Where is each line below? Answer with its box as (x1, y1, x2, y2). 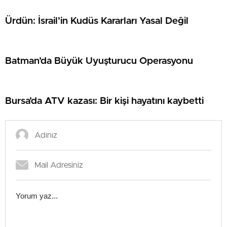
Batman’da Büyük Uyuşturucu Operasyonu (5, 56, 193, 66)
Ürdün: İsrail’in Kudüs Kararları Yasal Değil (5, 16, 188, 26)
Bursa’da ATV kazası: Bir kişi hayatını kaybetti (5, 96, 204, 106)
